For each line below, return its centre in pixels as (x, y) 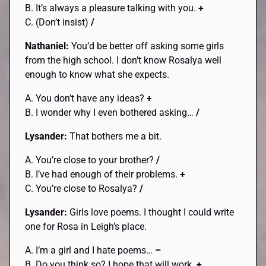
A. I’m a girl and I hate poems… (90, 250)
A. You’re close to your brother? (90, 160)
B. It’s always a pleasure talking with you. (112, 8)
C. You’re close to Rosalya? (83, 188)
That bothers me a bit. (116, 136)
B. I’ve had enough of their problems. (103, 174)
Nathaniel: (48, 46)
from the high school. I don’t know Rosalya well (123, 60)
